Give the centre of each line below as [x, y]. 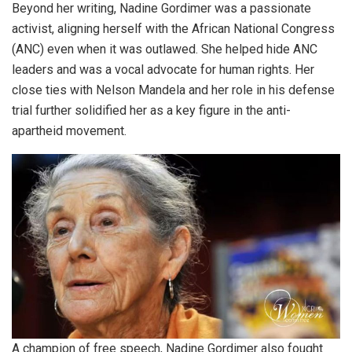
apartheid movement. [69, 130]
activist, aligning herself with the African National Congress [173, 28]
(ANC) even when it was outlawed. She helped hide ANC [165, 49]
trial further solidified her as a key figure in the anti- [151, 110]
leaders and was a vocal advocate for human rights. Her [163, 69]
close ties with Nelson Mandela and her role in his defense [173, 90]
